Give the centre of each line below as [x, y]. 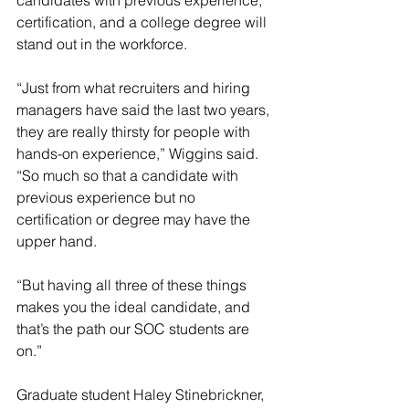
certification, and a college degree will [143, 22]
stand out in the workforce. [102, 44]
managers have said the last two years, [145, 110]
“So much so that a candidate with [129, 175]
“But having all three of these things [133, 285]
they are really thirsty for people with [135, 131]
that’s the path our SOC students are [135, 329]
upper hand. [57, 241]
